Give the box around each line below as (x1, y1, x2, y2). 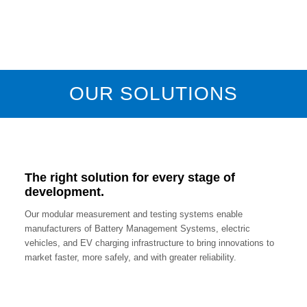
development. (24, 185, 104, 199)
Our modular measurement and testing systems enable (24, 209, 243, 220)
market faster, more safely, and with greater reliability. (24, 252, 236, 263)
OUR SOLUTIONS (69, 83, 238, 104)
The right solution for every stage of (24, 171, 235, 185)
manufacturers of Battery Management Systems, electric (24, 223, 250, 234)
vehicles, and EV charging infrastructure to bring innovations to (24, 238, 274, 249)
